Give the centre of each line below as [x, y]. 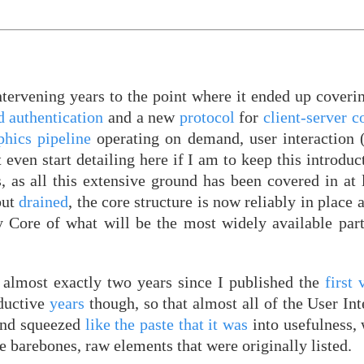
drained [44, 202]
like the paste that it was [167, 324]
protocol [207, 117]
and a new [141, 117]
